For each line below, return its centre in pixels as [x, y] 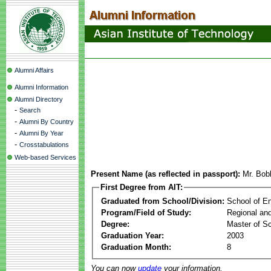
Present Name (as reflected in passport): [165, 174]
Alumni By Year [41, 133]
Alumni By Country [47, 122]
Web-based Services [45, 157]
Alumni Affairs [34, 70]
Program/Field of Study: [146, 212]
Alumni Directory [39, 99]
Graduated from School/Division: [163, 201]
